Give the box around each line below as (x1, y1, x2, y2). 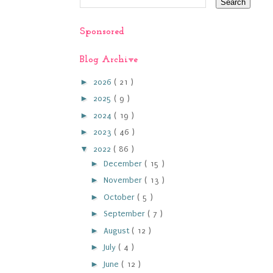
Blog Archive (80, 55, 138, 65)
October (103, 192, 137, 202)
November (103, 175, 144, 185)
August (103, 225, 132, 235)
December (103, 158, 144, 168)
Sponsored (80, 27, 124, 37)
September (103, 209, 147, 218)
